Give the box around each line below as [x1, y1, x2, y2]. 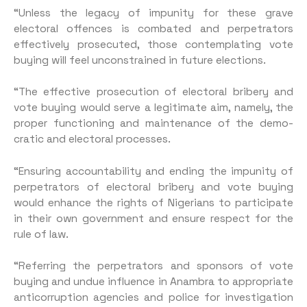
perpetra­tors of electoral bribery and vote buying [14, 180, 293, 194]
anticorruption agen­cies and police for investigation [14, 291, 293, 305]
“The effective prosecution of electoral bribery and [14, 85, 293, 99]
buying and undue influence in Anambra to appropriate [14, 275, 293, 289]
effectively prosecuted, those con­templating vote [14, 37, 293, 51]
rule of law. [14, 227, 69, 241]
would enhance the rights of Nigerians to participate [14, 195, 293, 210]
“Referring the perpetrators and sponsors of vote [14, 259, 293, 273]
